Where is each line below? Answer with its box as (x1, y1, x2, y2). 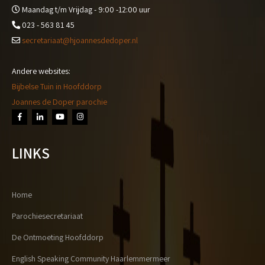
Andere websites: (12, 66, 70, 77)
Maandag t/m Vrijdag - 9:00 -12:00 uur (20, 4, 150, 15)
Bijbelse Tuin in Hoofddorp (12, 81, 102, 92)
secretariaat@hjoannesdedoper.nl (22, 35, 138, 46)
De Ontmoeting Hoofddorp (12, 232, 104, 243)
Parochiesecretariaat (12, 211, 83, 222)
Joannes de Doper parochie (12, 96, 107, 108)
